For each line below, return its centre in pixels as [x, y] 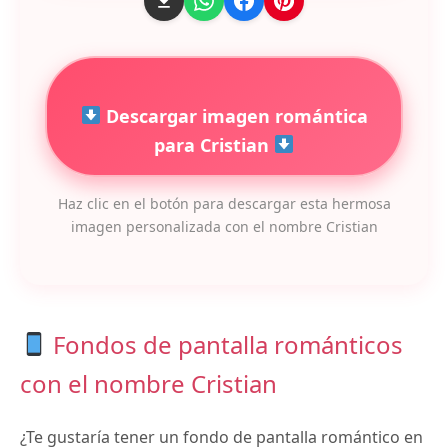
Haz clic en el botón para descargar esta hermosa [224, 203]
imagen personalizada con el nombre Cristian [224, 226]
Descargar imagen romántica [234, 115]
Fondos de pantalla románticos [225, 345]
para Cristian [213, 144]
